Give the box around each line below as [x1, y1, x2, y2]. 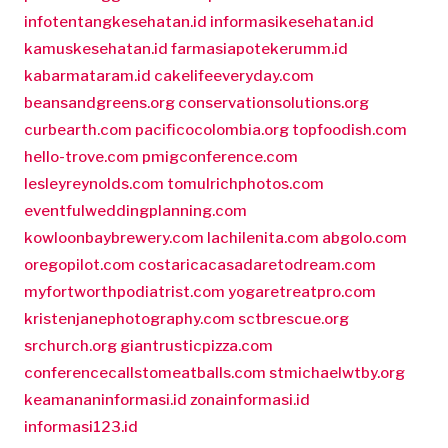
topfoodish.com [292, 120, 407, 139]
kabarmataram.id [24, 66, 151, 85]
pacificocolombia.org [135, 120, 289, 139]
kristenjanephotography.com [24, 309, 235, 328]
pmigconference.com [142, 147, 298, 166]
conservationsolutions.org [178, 93, 369, 112]
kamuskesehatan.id [24, 39, 168, 58]
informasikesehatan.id [210, 12, 374, 31]
